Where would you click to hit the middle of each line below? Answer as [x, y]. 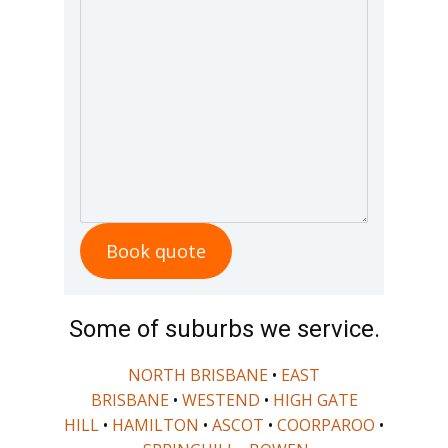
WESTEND [220, 399]
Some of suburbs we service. [224, 328]
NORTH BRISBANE [198, 374]
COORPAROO [328, 424]
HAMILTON [157, 424]
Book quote [155, 250]
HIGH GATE [315, 399]
